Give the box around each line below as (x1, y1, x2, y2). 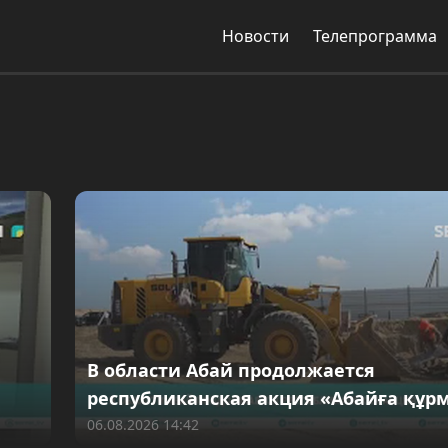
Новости (222, 25, 289, 47)
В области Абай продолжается (87, 358, 375, 382)
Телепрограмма (313, 25, 437, 47)
